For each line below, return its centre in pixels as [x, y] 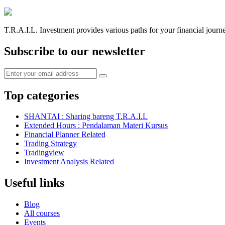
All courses [42, 213]
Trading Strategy [50, 144]
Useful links [34, 183]
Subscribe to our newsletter [75, 51]
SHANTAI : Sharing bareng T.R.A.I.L [86, 117]
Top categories [41, 95]
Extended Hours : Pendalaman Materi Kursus [96, 126]
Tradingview [44, 153]
